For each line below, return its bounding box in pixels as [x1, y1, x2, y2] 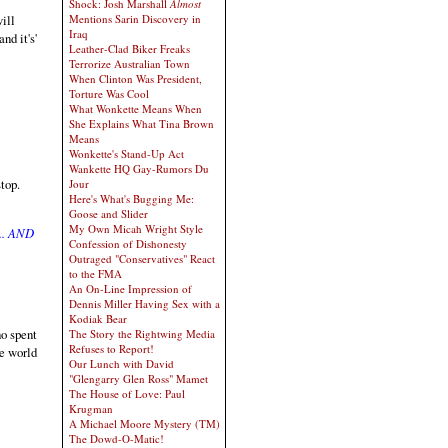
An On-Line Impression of [69, 281, 192, 296]
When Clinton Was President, [69, 71, 202, 86]
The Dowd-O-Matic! [69, 431, 164, 446]
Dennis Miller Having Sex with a [69, 296, 220, 311]
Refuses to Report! [69, 341, 154, 356]
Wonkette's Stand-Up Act [69, 146, 184, 161]
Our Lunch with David [69, 356, 174, 371]
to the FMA [69, 266, 122, 281]
